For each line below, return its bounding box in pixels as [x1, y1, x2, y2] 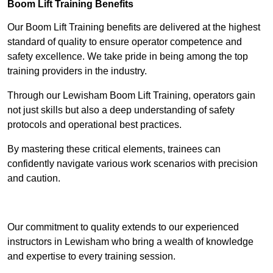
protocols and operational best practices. [7, 119, 182, 130]
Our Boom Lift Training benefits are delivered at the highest [7, 22, 260, 33]
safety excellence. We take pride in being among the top [7, 51, 248, 62]
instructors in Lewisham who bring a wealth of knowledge [7, 236, 253, 247]
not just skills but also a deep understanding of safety [7, 105, 235, 116]
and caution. [7, 173, 60, 184]
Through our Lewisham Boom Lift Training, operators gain [7, 90, 255, 101]
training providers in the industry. [7, 66, 147, 77]
